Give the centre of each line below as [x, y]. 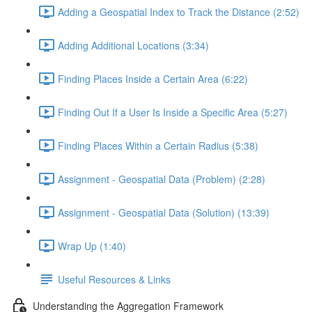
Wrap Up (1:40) [92, 245]
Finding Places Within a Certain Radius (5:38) [158, 145]
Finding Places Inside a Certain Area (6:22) [153, 78]
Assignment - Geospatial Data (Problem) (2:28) [162, 179]
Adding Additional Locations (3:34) [133, 45]
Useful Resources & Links [114, 279]
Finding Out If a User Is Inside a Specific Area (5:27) [173, 112]
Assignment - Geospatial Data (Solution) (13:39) [164, 212]
